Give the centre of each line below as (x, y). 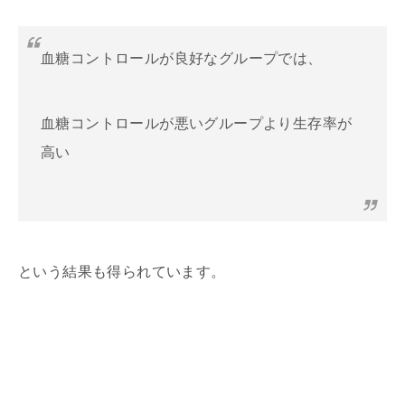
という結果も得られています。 (122, 271)
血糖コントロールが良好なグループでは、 (182, 58)
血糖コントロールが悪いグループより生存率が (197, 123)
